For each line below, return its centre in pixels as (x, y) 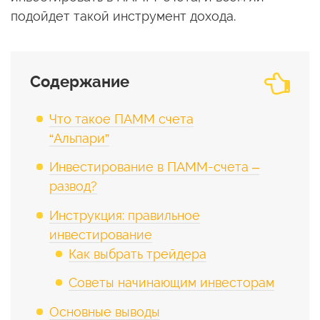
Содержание (80, 82)
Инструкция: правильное (125, 215)
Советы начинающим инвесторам (171, 283)
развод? (73, 186)
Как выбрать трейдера (137, 254)
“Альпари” (79, 138)
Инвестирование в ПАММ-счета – (154, 167)
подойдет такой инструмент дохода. (123, 16)
